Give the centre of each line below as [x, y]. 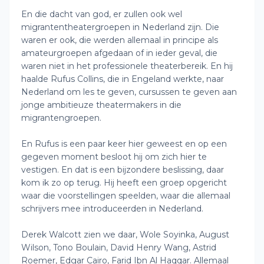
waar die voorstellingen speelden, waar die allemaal [126, 196]
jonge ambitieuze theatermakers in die [101, 105]
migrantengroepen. [61, 118]
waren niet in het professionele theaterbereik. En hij [127, 66]
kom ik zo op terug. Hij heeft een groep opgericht [124, 183]
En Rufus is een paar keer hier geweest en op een [124, 144]
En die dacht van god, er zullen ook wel [102, 14]
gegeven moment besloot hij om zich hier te [114, 157]
